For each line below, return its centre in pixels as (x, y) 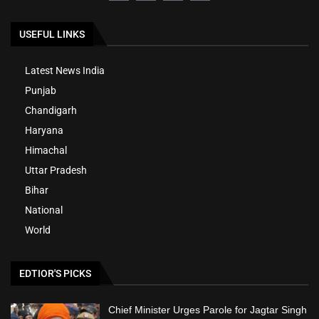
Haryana (44, 131)
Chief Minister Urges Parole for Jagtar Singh (208, 310)
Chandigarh (51, 111)
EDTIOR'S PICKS (55, 274)
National (44, 210)
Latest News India (65, 71)
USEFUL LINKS (52, 35)
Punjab (41, 91)
